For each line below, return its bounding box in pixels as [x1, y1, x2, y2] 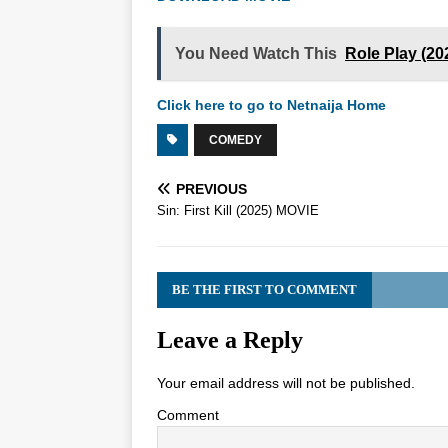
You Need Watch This [175, 45, 337, 62]
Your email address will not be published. [157, 375, 415, 391]
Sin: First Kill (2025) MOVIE [157, 203, 319, 218]
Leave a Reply [157, 327, 303, 353]
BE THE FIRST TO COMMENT [172, 282, 357, 297]
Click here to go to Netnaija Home [157, 97, 386, 113]
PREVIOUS [176, 181, 247, 197]
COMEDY [209, 133, 262, 147]
